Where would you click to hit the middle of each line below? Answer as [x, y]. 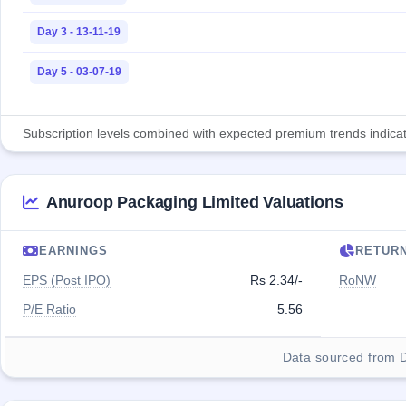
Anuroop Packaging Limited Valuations [194, 203]
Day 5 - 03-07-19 [79, 72]
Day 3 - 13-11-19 [79, 32]
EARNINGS [74, 251]
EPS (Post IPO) [67, 280]
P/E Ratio [49, 309]
